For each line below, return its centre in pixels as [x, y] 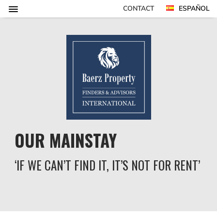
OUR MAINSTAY [66, 140]
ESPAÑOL [194, 8]
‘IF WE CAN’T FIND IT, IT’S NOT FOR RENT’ [107, 165]
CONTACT [139, 8]
